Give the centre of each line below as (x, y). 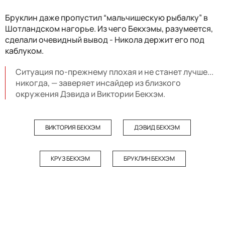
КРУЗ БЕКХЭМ (70, 159)
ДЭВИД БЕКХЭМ (157, 128)
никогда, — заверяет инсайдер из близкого (98, 83)
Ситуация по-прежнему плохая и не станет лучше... (115, 72)
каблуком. (24, 51)
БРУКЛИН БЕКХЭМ (149, 159)
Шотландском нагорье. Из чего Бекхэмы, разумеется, (109, 29)
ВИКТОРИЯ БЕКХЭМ (73, 128)
